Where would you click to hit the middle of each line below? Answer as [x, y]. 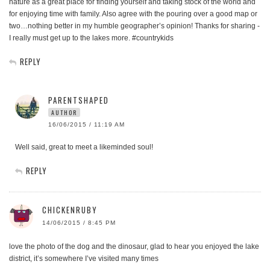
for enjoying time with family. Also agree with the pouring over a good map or [133, 14]
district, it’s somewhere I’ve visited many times [84, 259]
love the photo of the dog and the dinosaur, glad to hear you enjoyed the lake [134, 247]
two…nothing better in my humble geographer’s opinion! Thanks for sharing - [134, 26]
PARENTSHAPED [79, 100]
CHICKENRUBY [70, 210]
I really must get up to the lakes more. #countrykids [91, 38]
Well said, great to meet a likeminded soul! [84, 147]
